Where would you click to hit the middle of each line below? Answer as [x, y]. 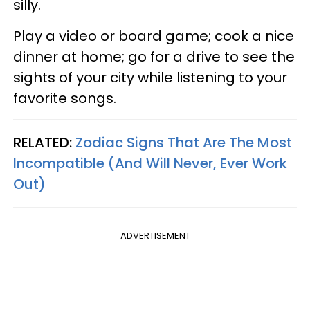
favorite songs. [65, 98]
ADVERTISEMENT [155, 235]
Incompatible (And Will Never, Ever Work [150, 163]
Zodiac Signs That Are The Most [184, 142]
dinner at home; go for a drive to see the [154, 56]
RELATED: [44, 142]
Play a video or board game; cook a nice [154, 36]
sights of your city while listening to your [150, 77]
